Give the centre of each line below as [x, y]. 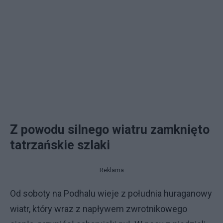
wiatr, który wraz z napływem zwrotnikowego [99, 209]
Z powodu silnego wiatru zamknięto [110, 130]
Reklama [111, 170]
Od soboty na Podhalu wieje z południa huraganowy [111, 193]
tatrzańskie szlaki [60, 145]
